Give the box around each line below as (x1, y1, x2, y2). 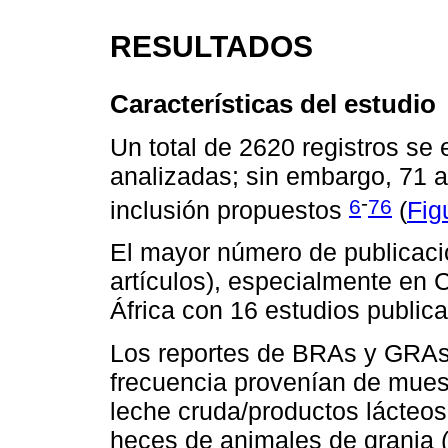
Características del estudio (110, 90, 436, 119)
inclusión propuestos (110, 196, 349, 225)
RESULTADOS (110, 29, 313, 64)
